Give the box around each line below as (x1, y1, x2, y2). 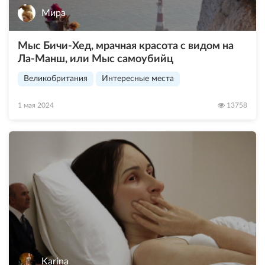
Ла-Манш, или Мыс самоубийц (18, 54, 173, 65)
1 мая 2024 (18, 102, 54, 109)
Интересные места (102, 75, 174, 83)
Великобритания (24, 75, 88, 83)
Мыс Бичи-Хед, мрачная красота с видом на (18, 41, 234, 52)
